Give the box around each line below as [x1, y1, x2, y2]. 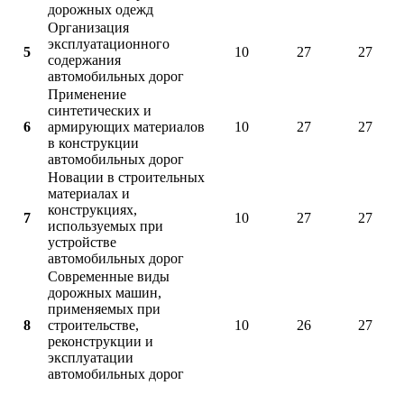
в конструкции [48, 135, 139, 151]
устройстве [48, 234, 116, 251]
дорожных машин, [48, 285, 161, 301]
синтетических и [48, 103, 151, 119]
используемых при [48, 218, 163, 234]
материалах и [48, 186, 130, 202]
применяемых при [48, 301, 161, 317]
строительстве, [48, 317, 139, 334]
